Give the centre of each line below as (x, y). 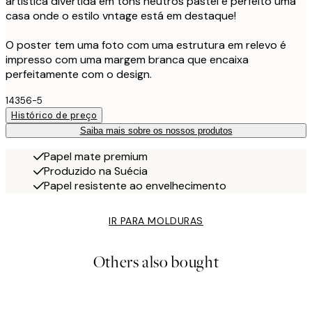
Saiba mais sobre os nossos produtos (156, 131)
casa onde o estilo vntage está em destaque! (121, 16)
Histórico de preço (54, 116)
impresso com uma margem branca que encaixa (127, 60)
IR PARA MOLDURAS (156, 221)
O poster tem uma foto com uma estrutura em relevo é (146, 45)
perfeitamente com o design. (79, 75)
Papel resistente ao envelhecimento (135, 186)
